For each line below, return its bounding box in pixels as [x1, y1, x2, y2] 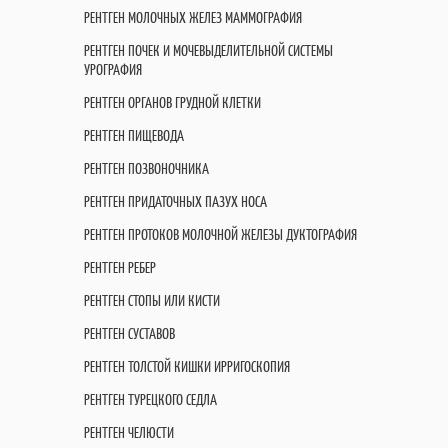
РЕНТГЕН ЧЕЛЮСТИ [84, 423, 174, 442]
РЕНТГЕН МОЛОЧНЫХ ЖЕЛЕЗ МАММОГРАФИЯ [84, 8, 302, 27]
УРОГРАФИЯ [84, 60, 142, 79]
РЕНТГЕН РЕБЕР [84, 258, 156, 277]
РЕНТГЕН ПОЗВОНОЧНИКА [84, 159, 209, 178]
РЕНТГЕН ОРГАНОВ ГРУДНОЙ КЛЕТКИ [84, 93, 261, 112]
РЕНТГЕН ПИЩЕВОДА [84, 126, 184, 145]
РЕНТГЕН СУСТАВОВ [84, 324, 175, 343]
